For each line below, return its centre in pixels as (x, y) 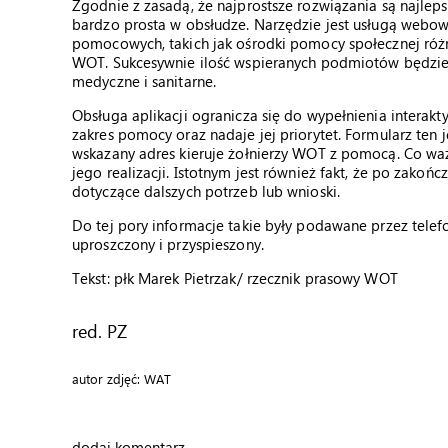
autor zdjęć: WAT (121, 378)
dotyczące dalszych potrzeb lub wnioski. (206, 191)
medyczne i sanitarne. (144, 81)
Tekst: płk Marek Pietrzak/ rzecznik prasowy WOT (235, 278)
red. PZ (99, 330)
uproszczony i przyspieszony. (168, 244)
